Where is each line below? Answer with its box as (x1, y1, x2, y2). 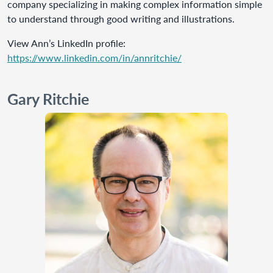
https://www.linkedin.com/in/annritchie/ (7, 52, 182, 63)
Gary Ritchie (7, 90, 89, 108)
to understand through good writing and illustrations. (7, 13, 235, 24)
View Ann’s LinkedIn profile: (7, 37, 126, 49)
